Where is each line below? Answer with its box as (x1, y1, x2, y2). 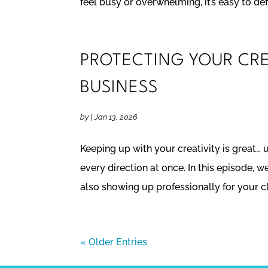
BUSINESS (80, 80, 159, 97)
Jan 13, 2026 (95, 112, 138, 122)
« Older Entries (80, 236, 148, 248)
